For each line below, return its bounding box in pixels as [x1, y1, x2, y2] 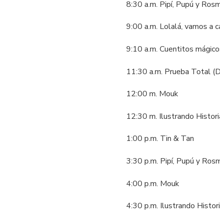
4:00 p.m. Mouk [126, 178, 180, 189]
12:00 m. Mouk [126, 88, 179, 100]
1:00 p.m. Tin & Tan [126, 133, 194, 144]
